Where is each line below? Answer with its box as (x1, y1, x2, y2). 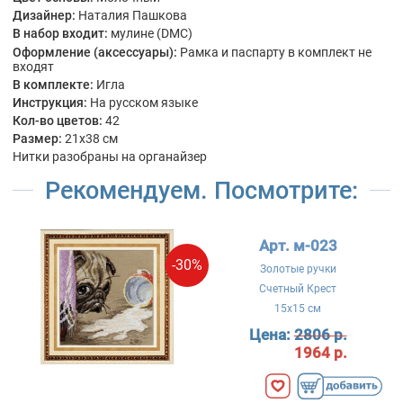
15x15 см (274, 302, 322, 316)
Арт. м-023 (258, 237, 337, 255)
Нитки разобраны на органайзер (13, 149, 207, 165)
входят (13, 58, 54, 74)
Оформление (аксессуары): (13, 44, 177, 59)
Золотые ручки (259, 262, 336, 275)
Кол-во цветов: (13, 113, 103, 129)
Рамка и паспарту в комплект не (179, 44, 372, 59)
